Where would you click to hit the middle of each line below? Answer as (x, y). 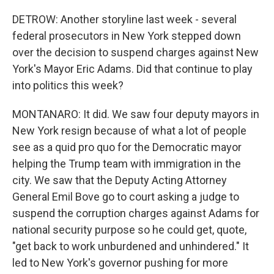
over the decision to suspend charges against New (135, 52)
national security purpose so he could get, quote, (129, 230)
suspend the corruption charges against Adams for (136, 213)
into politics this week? (68, 85)
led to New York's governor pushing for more (120, 263)
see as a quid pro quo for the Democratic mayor (127, 147)
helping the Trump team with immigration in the (127, 164)
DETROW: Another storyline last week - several (124, 19)
